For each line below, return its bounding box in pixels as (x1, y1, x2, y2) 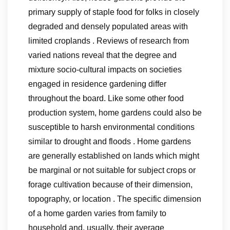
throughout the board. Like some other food (28, 94, 184, 103)
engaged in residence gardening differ (28, 80, 166, 88)
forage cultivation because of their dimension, (28, 180, 193, 189)
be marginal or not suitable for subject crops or (28, 166, 196, 175)
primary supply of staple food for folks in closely (28, 8, 199, 16)
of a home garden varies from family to (28, 209, 166, 218)
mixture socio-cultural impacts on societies (28, 65, 182, 74)
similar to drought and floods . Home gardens (28, 137, 191, 146)
